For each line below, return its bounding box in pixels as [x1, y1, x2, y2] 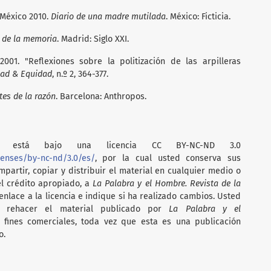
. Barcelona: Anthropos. [56, 91, 146, 102]
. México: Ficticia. [166, 11, 230, 22]
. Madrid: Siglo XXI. [57, 33, 129, 44]
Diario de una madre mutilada [51, 11, 166, 22]
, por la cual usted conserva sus [94, 152, 241, 163]
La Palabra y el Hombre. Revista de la [93, 178, 241, 189]
